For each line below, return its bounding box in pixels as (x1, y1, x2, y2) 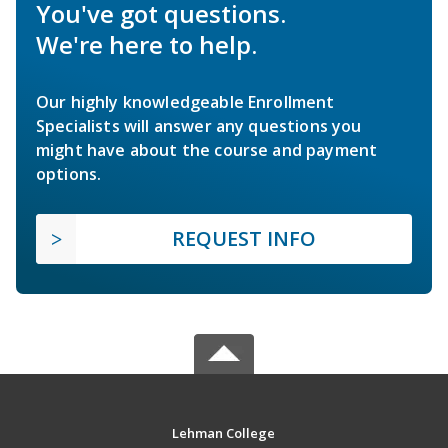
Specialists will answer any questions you (36, 115, 362, 138)
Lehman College (172, 424, 276, 443)
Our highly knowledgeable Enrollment (36, 91, 335, 114)
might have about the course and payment (36, 139, 378, 162)
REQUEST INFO (172, 225, 316, 253)
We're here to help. (36, 28, 257, 62)
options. (36, 163, 102, 186)
